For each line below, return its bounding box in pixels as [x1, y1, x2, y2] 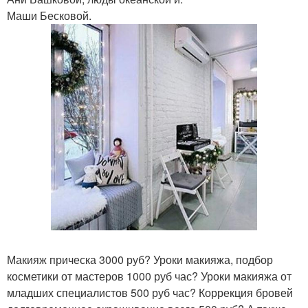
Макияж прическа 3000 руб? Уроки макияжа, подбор [7, 252, 273, 267]
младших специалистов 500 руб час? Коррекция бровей [7, 285, 293, 300]
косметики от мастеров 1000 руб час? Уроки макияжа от [7, 268, 291, 284]
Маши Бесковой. [7, 8, 91, 23]
